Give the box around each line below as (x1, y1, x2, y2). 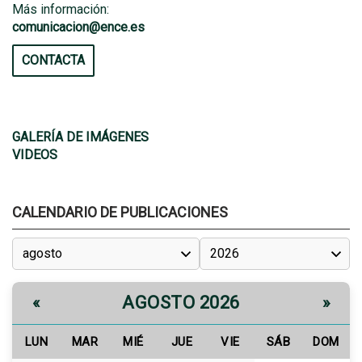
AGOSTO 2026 (122, 293, 240, 313)
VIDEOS (12, 147, 57, 162)
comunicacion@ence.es (12, 19, 145, 35)
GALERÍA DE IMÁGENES (12, 129, 149, 145)
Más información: (12, 2, 109, 17)
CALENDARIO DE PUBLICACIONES (12, 204, 228, 221)
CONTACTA (22, 53, 85, 68)
